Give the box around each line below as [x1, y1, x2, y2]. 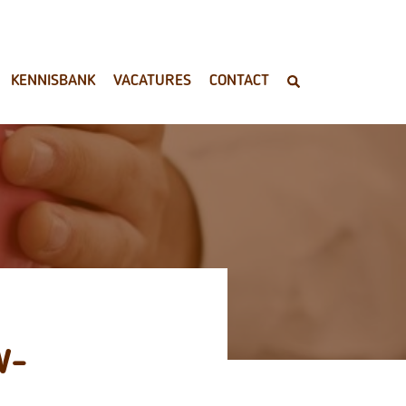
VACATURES [113, 70, 191, 91]
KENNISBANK [11, 70, 95, 91]
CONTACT [209, 70, 269, 91]
